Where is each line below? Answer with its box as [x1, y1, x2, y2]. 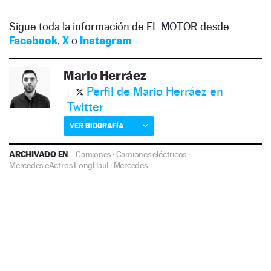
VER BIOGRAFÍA [70, 120, 123, 130]
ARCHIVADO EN [9, 148, 70, 159]
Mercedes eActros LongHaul [9, 160, 109, 170]
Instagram [80, 33, 132, 47]
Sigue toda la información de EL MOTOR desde [9, 19, 229, 33]
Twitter [67, 99, 103, 114]
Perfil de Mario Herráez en [87, 83, 223, 99]
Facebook [9, 33, 57, 47]
